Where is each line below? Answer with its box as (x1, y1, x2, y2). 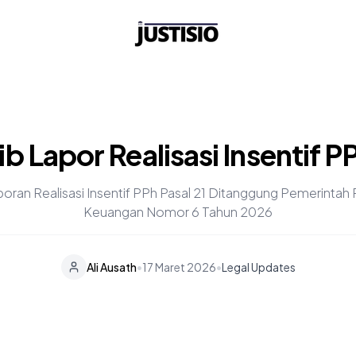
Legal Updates (221, 260, 296, 274)
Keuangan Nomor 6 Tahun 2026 (83, 203, 273, 220)
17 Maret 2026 (141, 260, 216, 274)
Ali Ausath (86, 260, 137, 274)
